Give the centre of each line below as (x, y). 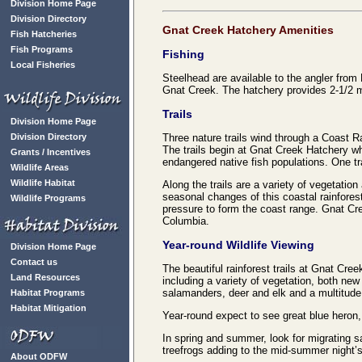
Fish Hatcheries (44, 34)
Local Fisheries (43, 65)
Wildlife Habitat (43, 183)
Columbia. (186, 221)
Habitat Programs (48, 293)
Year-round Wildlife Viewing (238, 245)
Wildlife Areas (40, 167)
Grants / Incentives (51, 152)
